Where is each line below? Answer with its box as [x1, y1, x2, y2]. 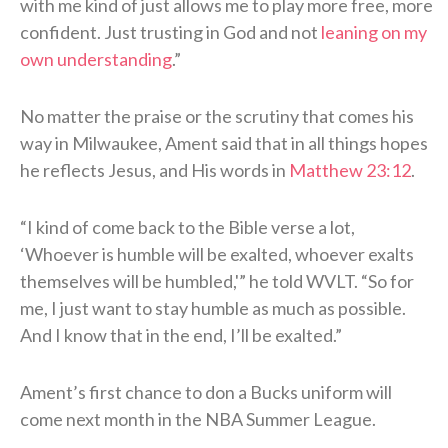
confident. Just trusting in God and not [20, 21, 321, 44]
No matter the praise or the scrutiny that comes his [20, 105, 414, 128]
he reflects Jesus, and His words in [20, 159, 289, 182]
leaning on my [321, 21, 427, 44]
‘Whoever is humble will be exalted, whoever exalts [20, 243, 414, 266]
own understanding [20, 48, 172, 71]
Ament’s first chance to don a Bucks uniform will [20, 381, 392, 404]
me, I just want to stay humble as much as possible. [20, 297, 406, 320]
